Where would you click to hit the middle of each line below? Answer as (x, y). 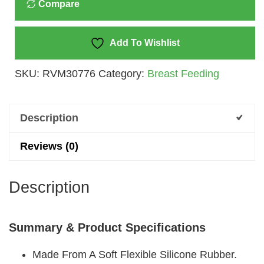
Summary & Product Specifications (107, 227)
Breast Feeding (183, 73)
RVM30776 (69, 73)
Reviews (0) (49, 146)
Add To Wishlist (145, 42)
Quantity (34, 42)
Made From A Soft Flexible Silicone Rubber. (135, 254)
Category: (123, 73)
